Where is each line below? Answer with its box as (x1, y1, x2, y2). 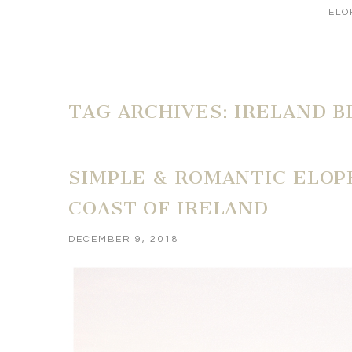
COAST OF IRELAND (68, 196, 269, 219)
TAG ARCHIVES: (68, 101, 235, 123)
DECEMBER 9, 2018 (68, 233, 179, 244)
